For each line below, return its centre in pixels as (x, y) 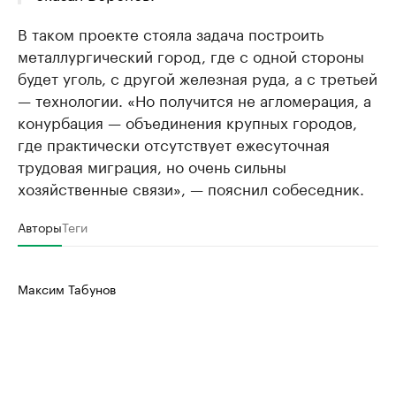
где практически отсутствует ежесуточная (174, 144)
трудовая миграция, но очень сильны (152, 166)
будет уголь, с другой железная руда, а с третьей (198, 77)
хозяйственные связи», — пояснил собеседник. (191, 188)
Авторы (40, 227)
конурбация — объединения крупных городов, (187, 122)
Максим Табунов (67, 289)
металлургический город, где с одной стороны (191, 55)
